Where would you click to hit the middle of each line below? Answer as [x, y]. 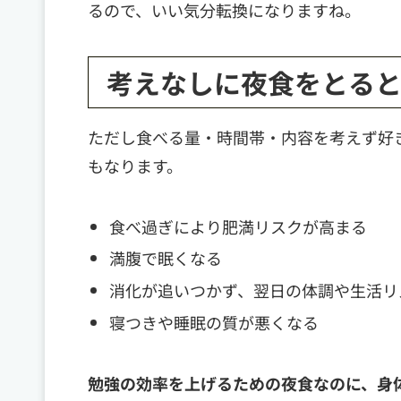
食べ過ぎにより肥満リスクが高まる [238, 226]
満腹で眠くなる [165, 258]
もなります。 [135, 165]
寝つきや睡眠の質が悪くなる [213, 322]
